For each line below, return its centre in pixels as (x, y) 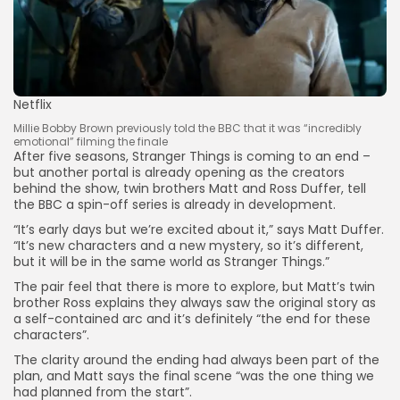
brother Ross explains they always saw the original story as (195, 302)
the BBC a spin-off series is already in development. (175, 204)
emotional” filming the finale (91, 141)
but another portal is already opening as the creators (179, 172)
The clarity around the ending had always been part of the (196, 359)
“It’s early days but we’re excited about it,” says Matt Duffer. (199, 229)
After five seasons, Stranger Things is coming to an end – (192, 156)
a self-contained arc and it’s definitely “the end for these (192, 318)
